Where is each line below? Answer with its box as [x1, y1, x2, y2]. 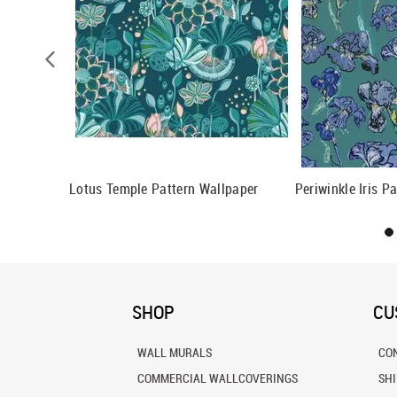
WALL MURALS [136, 344, 212, 361]
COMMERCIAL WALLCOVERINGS [136, 370, 298, 386]
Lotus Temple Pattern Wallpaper [68, 178, 259, 198]
